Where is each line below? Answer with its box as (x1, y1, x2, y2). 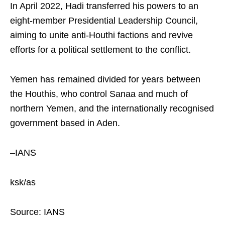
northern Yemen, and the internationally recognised (10, 103, 214, 114)
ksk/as (10, 177, 36, 188)
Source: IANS (10, 207, 65, 217)
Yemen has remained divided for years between (10, 74, 200, 85)
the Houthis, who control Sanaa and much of (10, 89, 188, 99)
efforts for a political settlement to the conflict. (10, 45, 191, 55)
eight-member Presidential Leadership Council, (10, 16, 198, 26)
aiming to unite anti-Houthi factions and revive (10, 30, 193, 41)
